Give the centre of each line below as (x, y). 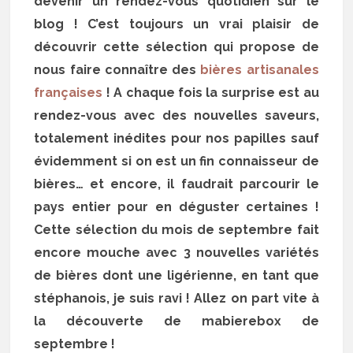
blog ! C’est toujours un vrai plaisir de (176, 24)
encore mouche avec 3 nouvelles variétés (176, 252)
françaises (69, 92)
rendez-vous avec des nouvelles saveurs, (176, 115)
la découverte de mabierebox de (176, 321)
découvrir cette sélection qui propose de (176, 46)
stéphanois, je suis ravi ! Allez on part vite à (176, 298)
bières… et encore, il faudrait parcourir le (176, 184)
